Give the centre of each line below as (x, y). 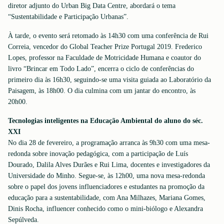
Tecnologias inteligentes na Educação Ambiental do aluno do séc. (105, 121)
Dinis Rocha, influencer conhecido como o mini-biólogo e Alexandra (105, 209)
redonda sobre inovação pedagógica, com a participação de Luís (98, 154)
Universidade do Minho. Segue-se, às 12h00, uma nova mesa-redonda (106, 176)
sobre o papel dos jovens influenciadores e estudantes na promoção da (106, 187)
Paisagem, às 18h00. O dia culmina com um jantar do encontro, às (102, 91)
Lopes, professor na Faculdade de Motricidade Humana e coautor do (104, 58)
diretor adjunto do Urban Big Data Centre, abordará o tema (92, 6)
